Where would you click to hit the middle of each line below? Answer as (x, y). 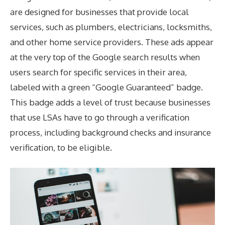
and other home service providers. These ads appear (112, 42)
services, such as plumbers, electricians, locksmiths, (111, 27)
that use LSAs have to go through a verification (100, 117)
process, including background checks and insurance (110, 132)
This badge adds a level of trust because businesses (110, 102)
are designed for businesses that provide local (99, 12)
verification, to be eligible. (61, 147)
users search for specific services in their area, (98, 72)
